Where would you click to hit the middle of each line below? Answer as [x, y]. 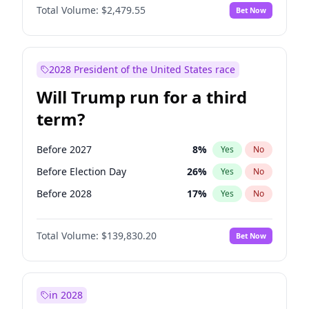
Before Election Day [81, 171]
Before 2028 [64, 193]
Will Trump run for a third [142, 97]
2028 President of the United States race [142, 69]
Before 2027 [64, 149]
